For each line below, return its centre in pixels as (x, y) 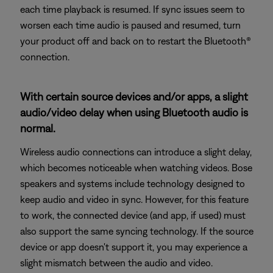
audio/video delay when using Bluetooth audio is (134, 112)
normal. (38, 128)
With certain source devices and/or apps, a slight (134, 97)
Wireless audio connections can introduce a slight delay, (136, 152)
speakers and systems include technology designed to (133, 183)
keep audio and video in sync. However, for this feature (134, 199)
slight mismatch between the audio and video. (116, 263)
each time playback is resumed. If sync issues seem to (133, 9)
